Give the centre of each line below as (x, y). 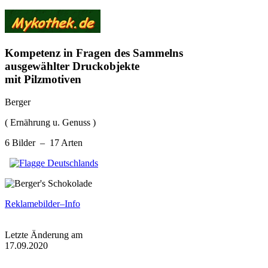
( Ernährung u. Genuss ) (50, 123)
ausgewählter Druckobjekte (72, 66)
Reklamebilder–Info (42, 204)
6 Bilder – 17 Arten (44, 143)
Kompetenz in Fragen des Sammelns (94, 53)
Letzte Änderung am (44, 235)
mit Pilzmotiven (43, 79)
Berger (18, 102)
